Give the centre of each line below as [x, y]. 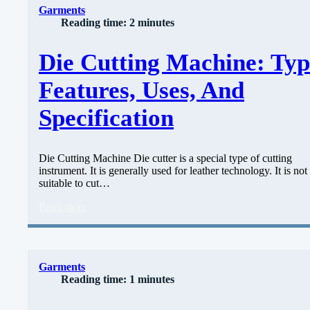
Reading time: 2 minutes [118, 22]
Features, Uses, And [142, 91]
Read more [63, 207]
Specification [106, 118]
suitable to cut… [74, 183]
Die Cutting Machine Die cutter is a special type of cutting [165, 158]
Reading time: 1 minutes [118, 280]
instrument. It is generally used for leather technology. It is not [173, 171]
